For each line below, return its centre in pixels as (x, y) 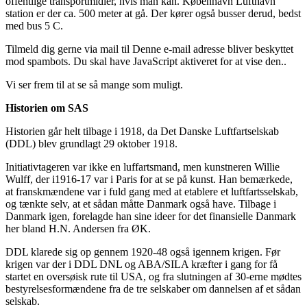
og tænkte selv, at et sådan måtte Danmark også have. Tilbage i (141, 204)
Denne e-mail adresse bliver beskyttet (213, 49)
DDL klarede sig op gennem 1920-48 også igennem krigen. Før (143, 252)
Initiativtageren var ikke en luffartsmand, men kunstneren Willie (143, 167)
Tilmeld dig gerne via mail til (69, 49)
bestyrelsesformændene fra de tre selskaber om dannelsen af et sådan (153, 289)
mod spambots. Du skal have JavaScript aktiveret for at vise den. (145, 62)
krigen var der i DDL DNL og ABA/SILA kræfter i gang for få (142, 265)
